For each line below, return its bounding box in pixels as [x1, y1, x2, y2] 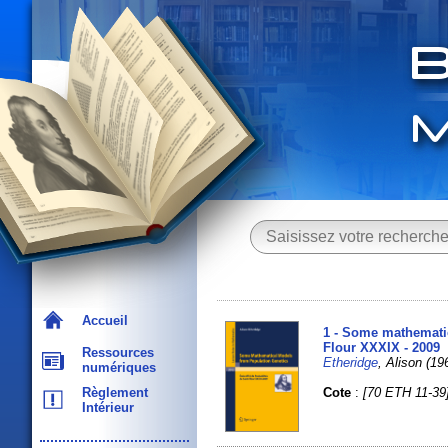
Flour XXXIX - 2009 [323, 339, 441, 355]
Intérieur [74, 400, 134, 415]
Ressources [74, 345, 154, 360]
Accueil [74, 313, 128, 328]
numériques [74, 360, 156, 375]
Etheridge [323, 354, 379, 370]
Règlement [74, 385, 148, 400]
